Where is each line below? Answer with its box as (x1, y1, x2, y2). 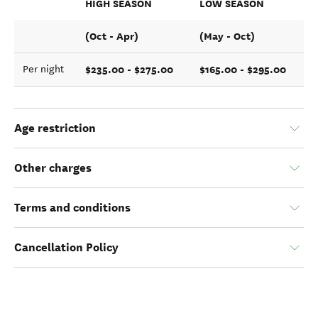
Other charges (14, 160, 92, 175)
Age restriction (14, 121, 96, 136)
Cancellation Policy (14, 240, 119, 255)
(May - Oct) (199, 29, 255, 43)
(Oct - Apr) (85, 29, 138, 43)
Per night (23, 63, 64, 75)
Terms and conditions (14, 200, 131, 215)
